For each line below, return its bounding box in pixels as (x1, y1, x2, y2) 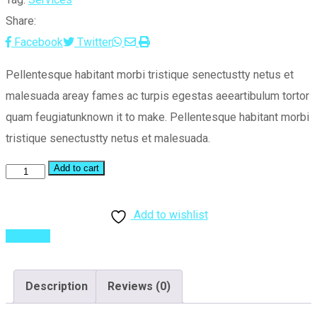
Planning (5, 163, 47, 178)
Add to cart (54, 163, 100, 174)
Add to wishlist (133, 208, 208, 222)
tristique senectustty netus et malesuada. (6, 132, 210, 146)
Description (25, 279, 88, 294)
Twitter (77, 35, 112, 50)
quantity (5, 206, 44, 220)
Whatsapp (124, 35, 173, 49)
